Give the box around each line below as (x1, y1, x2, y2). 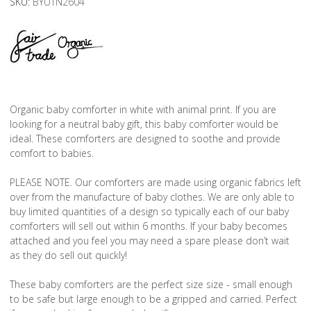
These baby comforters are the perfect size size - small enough (10, 278, 292, 292)
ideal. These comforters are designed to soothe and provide (10, 132, 280, 146)
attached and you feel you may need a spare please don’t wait (10, 234, 289, 248)
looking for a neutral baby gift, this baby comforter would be (10, 117, 278, 131)
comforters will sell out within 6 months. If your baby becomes (10, 219, 287, 233)
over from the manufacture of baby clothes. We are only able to (10, 190, 294, 204)
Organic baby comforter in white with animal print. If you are (10, 103, 276, 117)
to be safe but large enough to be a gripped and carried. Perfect (10, 292, 297, 306)
